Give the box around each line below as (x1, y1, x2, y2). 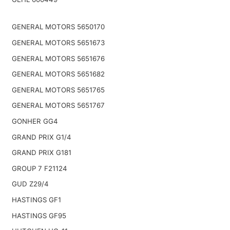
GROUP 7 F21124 (11, 164, 67, 172)
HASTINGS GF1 (11, 195, 61, 204)
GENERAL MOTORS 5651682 (11, 70, 105, 79)
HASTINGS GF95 (11, 211, 66, 220)
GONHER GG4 (11, 117, 58, 125)
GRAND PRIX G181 (11, 148, 71, 157)
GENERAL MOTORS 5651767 (11, 101, 105, 110)
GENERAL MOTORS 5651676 (11, 54, 105, 63)
